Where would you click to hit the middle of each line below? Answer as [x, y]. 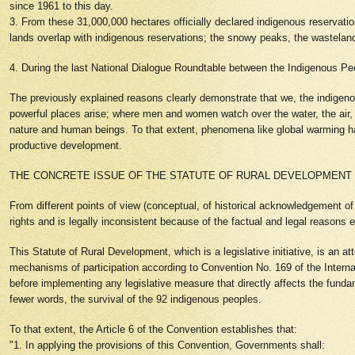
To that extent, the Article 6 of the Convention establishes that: [155, 329]
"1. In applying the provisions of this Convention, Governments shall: [169, 345]
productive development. [67, 145]
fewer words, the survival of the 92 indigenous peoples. [137, 299]
